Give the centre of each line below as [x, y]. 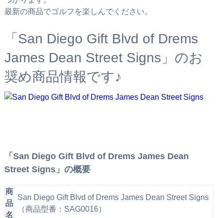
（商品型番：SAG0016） [62, 209]
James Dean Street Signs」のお [103, 58]
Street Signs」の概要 [47, 169]
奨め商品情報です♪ [63, 77]
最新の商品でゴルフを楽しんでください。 [78, 12]
